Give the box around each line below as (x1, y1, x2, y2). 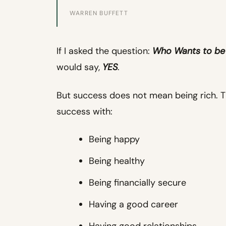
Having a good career (89, 198, 178, 210)
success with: (56, 105, 112, 118)
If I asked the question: (56, 44, 152, 57)
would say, (56, 61, 102, 73)
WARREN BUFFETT (70, 9, 128, 17)
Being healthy (89, 154, 145, 167)
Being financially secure (89, 176, 186, 189)
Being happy (89, 133, 140, 145)
